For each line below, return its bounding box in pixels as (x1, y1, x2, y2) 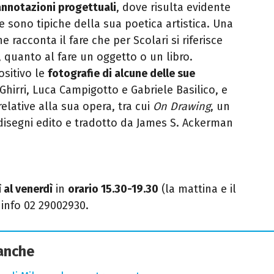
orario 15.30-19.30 (68, 182, 158, 196)
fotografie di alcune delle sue (48, 66, 195, 80)
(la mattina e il (158, 182, 236, 196)
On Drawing (153, 99, 210, 113)
